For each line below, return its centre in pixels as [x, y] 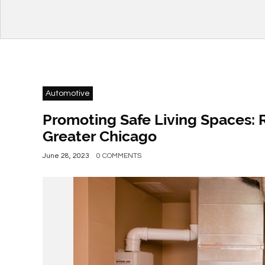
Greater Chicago [100, 136]
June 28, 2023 [66, 156]
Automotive [68, 93]
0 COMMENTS [119, 156]
